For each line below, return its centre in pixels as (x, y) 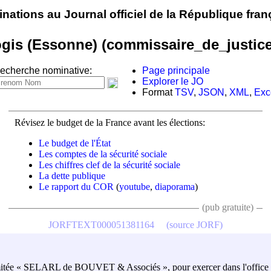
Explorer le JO (173, 82)
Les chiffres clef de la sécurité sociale (109, 165)
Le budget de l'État (75, 143)
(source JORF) (194, 224)
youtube (135, 186)
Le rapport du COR (76, 186)
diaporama (175, 186)
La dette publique (72, 175)
